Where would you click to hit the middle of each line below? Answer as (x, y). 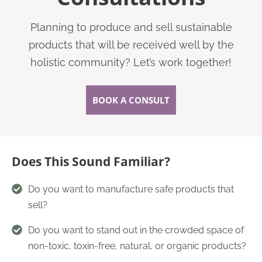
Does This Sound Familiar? (91, 161)
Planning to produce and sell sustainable (131, 27)
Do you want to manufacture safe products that (131, 189)
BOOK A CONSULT (131, 100)
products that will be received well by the (131, 44)
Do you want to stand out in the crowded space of (136, 230)
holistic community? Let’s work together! (131, 62)
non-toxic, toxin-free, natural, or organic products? (137, 246)
